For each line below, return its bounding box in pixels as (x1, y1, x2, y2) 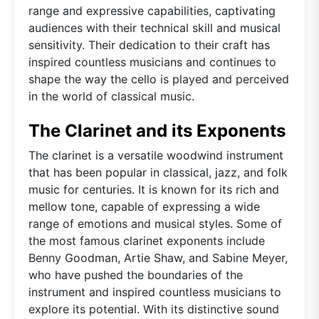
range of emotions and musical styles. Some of (28, 216, 282, 231)
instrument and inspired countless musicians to (28, 284, 281, 299)
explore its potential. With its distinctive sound (28, 301, 279, 316)
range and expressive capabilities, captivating (28, 3, 276, 18)
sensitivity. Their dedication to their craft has (28, 37, 270, 52)
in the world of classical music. (28, 88, 194, 103)
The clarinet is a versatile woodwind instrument (28, 147, 283, 162)
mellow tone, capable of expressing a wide (28, 199, 260, 214)
